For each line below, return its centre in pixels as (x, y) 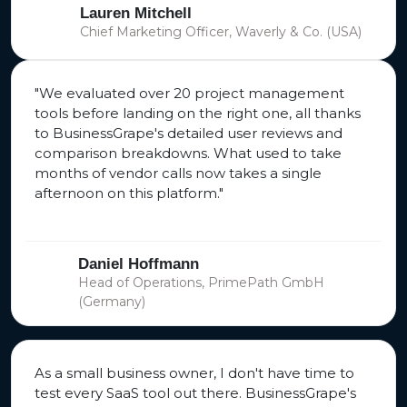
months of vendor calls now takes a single (178, 174)
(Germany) (112, 302)
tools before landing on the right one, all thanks (198, 114)
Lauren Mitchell (136, 14)
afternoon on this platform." (129, 194)
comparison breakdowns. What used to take (188, 154)
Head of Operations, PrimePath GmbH (202, 283)
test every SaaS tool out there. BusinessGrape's (195, 393)
